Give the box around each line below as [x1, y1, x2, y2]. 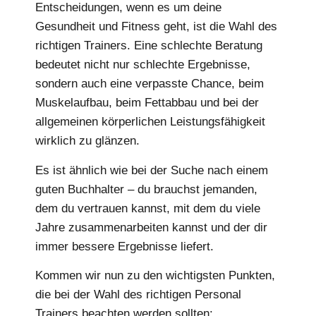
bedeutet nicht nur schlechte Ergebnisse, [35, 58, 250, 72]
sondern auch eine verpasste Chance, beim [35, 77, 264, 91]
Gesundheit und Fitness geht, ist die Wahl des [35, 20, 277, 34]
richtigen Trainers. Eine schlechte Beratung [35, 39, 262, 53]
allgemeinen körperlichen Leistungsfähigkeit [35, 115, 265, 129]
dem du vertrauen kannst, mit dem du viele [35, 201, 260, 215]
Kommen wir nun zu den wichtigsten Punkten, [35, 269, 275, 283]
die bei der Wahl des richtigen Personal [35, 288, 241, 302]
